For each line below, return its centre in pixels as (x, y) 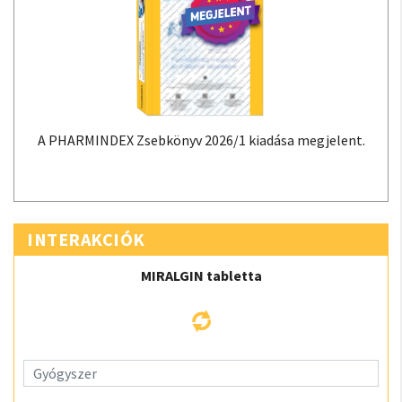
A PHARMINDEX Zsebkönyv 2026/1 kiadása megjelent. (201, 140)
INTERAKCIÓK (86, 239)
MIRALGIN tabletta (201, 275)
